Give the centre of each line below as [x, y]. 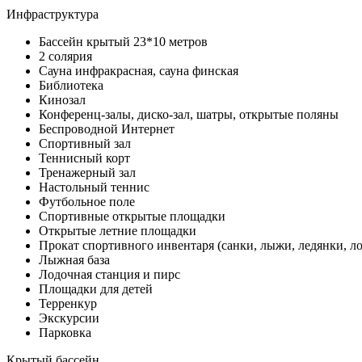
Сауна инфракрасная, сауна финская [139, 70]
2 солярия [65, 56]
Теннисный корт [84, 158]
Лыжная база [74, 259]
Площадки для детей [96, 288]
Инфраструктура [53, 14]
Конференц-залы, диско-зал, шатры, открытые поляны [189, 114]
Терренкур [68, 303]
